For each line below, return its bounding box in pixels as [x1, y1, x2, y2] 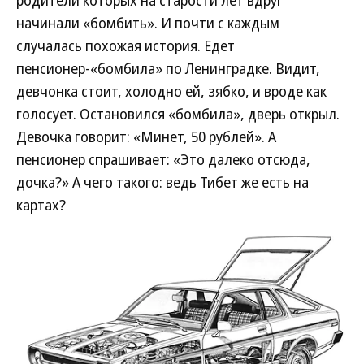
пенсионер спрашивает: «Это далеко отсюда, [16, 149, 310, 169]
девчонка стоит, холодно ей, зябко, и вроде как [16, 81, 327, 101]
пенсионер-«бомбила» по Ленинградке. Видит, [16, 58, 320, 78]
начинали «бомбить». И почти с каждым [16, 13, 279, 32]
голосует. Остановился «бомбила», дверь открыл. [16, 104, 340, 123]
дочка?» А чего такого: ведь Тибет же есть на [16, 172, 309, 192]
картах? [16, 195, 66, 214]
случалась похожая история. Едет [16, 36, 235, 55]
